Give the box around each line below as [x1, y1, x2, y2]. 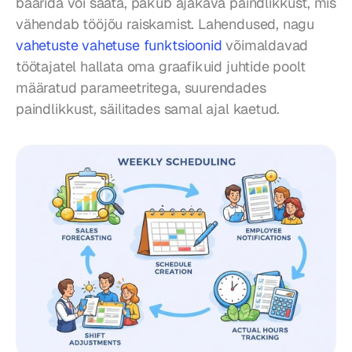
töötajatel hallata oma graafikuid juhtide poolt [16, 57, 306, 75]
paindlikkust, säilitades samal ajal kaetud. [16, 99, 280, 118]
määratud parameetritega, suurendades [16, 78, 266, 97]
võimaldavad [222, 35, 309, 54]
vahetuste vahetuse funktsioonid [16, 35, 222, 54]
